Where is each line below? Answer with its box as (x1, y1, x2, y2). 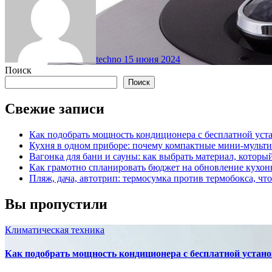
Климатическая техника (5, 224, 104, 235)
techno (96, 54, 124, 65)
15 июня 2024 (124, 54, 180, 65)
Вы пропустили (5, 195, 107, 212)
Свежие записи (5, 100, 104, 117)
